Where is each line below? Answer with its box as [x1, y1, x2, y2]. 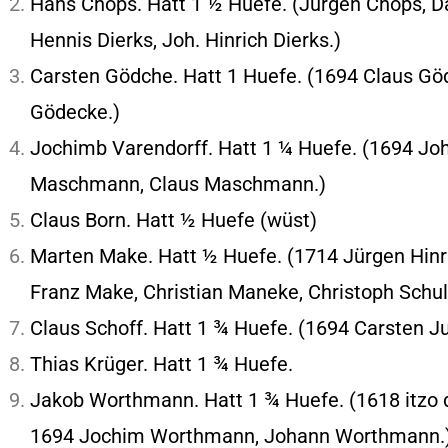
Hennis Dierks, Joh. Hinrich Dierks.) [30, 28, 341, 52]
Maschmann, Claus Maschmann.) [30, 172, 326, 196]
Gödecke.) [30, 100, 120, 124]
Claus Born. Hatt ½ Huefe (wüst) [30, 208, 317, 232]
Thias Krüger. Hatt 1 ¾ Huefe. [30, 352, 293, 376]
